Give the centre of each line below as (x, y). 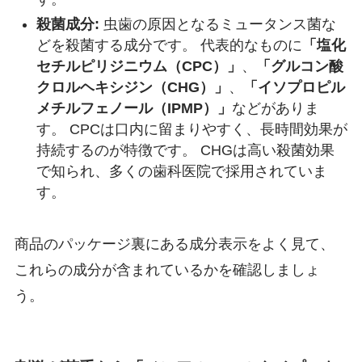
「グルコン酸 (299, 66)
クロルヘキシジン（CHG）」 (132, 87)
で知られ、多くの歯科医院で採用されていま (181, 171)
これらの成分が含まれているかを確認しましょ (167, 270)
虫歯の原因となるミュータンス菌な (217, 24)
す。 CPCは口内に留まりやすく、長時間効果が (192, 129)
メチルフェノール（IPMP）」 (134, 108)
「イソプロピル (294, 87)
